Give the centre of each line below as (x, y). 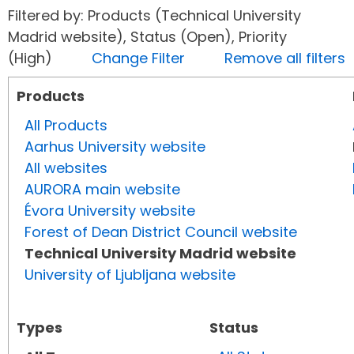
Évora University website (110, 211)
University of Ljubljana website (130, 275)
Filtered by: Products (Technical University (154, 16)
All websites (66, 168)
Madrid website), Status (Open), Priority (147, 37)
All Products (66, 126)
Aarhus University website (115, 147)
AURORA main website (102, 190)
